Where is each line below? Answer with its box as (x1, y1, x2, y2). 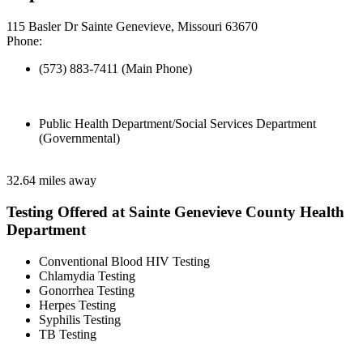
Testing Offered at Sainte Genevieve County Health (6, 203, 344, 220)
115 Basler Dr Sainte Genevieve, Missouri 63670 (6, 19, 258, 34)
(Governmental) (39, 131, 120, 146)
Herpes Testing (39, 297, 116, 312)
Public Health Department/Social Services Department (39, 117, 316, 131)
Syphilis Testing (39, 312, 121, 327)
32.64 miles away (6, 173, 96, 188)
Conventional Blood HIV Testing (39, 254, 210, 268)
